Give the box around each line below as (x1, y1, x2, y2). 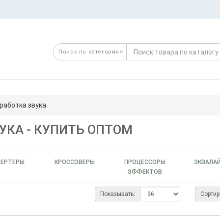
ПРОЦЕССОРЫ (124, 159, 166, 165)
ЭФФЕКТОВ (128, 168, 163, 175)
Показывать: (100, 191, 135, 197)
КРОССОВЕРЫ (55, 159, 95, 165)
